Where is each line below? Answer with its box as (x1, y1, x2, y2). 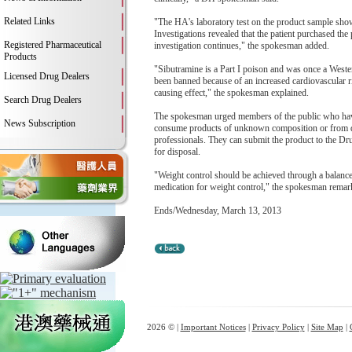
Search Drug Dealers (4, 94, 82, 105)
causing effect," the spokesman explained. (154, 87, 309, 98)
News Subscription (4, 118, 75, 129)
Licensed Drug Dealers (4, 71, 90, 82)
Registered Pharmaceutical (4, 39, 101, 50)
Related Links (4, 16, 55, 27)
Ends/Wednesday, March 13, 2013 (154, 205, 281, 216)
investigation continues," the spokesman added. (154, 40, 329, 51)
